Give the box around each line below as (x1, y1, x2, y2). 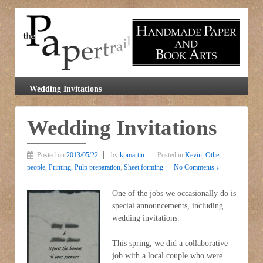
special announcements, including (112, 201, 223, 210)
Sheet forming (124, 163, 163, 172)
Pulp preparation (75, 163, 120, 172)
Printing (49, 163, 71, 172)
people (27, 163, 45, 172)
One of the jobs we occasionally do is (112, 188, 236, 198)
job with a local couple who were (112, 251, 222, 261)
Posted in (157, 151, 185, 160)
